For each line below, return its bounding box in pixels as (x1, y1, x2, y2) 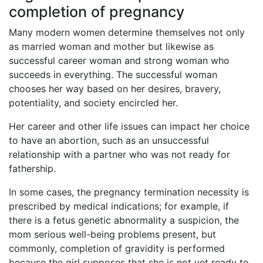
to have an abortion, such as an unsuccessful (9, 134, 209, 147)
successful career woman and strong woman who (9, 55, 230, 67)
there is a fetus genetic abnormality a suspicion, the (9, 214, 239, 227)
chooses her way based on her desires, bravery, (9, 83, 221, 95)
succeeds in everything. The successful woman (9, 69, 217, 81)
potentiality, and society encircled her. (9, 97, 178, 109)
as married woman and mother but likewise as (9, 41, 214, 53)
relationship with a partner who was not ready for (9, 149, 230, 161)
